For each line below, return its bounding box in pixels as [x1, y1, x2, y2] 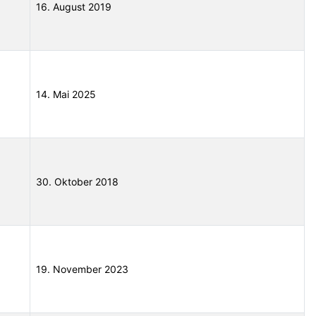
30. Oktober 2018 [36, 176, 119, 188]
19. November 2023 [36, 263, 128, 276]
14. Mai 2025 [36, 88, 96, 101]
